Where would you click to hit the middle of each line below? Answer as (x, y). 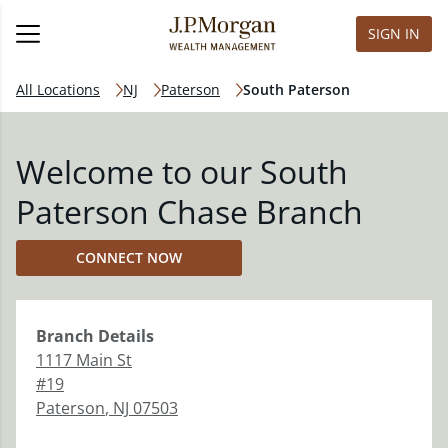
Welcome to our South (182, 171)
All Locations (58, 89)
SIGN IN (394, 33)
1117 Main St (84, 360)
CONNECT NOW (129, 257)
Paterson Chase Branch (189, 211)
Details (124, 336)
